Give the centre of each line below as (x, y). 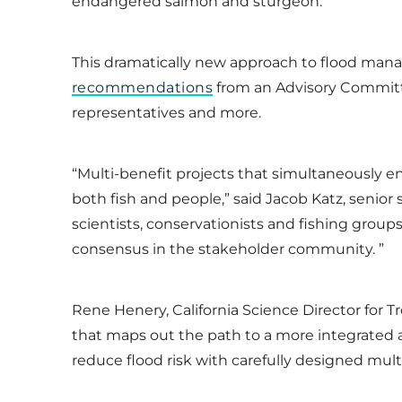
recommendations (143, 87)
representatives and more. (166, 113)
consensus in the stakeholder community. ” (228, 249)
